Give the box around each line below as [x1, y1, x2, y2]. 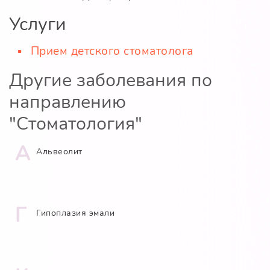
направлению [9, 90, 126, 115]
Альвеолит [36, 146, 83, 158]
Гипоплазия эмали [36, 207, 115, 219]
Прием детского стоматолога [30, 43, 193, 60]
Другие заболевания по [9, 68, 212, 93]
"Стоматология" [9, 111, 142, 137]
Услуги [9, 12, 66, 37]
